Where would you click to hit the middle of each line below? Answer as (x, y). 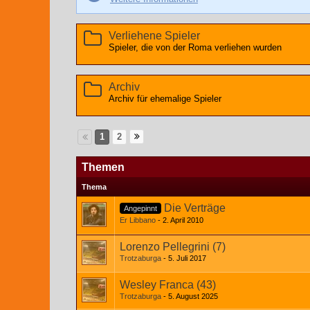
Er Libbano (138, 220)
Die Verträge (195, 208)
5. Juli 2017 (187, 258)
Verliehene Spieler (154, 36)
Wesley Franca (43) (168, 285)
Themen (103, 167)
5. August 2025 (193, 296)
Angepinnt (140, 208)
